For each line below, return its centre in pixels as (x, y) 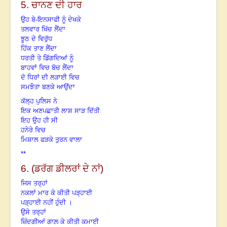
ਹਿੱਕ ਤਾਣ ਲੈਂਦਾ (40, 49)
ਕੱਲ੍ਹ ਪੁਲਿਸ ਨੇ (39, 101)
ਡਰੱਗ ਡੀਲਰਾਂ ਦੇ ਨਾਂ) (69, 169)
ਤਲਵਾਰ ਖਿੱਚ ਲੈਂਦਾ (43, 29)
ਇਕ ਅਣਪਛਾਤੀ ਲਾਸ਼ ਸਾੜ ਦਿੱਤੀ (60, 111)
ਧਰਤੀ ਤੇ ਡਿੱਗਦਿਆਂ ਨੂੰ (47, 58)
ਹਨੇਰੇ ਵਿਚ (33, 130)
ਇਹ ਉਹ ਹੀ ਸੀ (39, 121)
